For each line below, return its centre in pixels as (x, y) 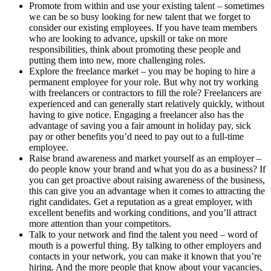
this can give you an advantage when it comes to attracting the (147, 191)
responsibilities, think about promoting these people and (135, 49)
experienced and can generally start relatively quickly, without (147, 103)
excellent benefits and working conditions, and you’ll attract (143, 212)
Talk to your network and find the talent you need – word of (143, 234)
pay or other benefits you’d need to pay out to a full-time (136, 136)
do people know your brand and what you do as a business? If (147, 169)
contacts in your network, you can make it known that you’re (145, 256)
